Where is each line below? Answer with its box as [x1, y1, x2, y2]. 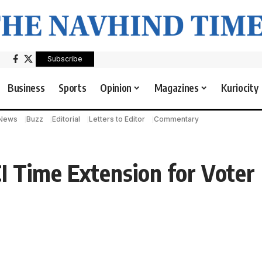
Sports [58, 81, 87, 95]
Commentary [153, 115, 199, 124]
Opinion [100, 81, 132, 95]
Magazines [154, 81, 199, 95]
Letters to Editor [88, 115, 145, 124]
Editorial [51, 115, 80, 124]
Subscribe [47, 54, 83, 63]
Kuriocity [221, 81, 258, 95]
